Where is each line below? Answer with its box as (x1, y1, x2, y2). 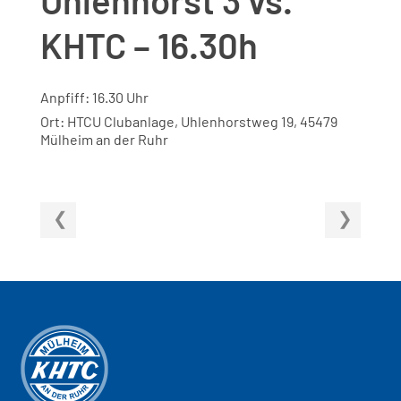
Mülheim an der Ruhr (39, 130, 168, 148)
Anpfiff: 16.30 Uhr (39, 88, 149, 106)
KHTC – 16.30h (39, 22, 258, 66)
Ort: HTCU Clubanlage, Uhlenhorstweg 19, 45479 (39, 112, 337, 130)
